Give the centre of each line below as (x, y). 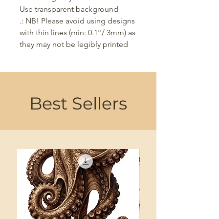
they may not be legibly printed (74, 44)
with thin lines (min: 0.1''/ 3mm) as (77, 33)
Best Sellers (78, 104)
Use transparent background (69, 9)
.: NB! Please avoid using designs (77, 21)
